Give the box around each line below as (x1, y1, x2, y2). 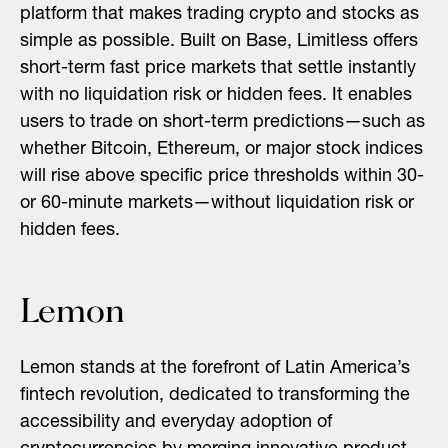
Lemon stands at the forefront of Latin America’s (20, 359, 410, 378)
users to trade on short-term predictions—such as (20, 113, 425, 132)
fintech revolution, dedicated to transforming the (20, 386, 410, 405)
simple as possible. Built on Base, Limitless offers (20, 32, 418, 51)
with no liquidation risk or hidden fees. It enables (20, 86, 412, 105)
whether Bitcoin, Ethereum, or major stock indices (20, 140, 423, 159)
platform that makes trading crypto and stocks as (20, 5, 419, 24)
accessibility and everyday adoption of (20, 413, 332, 432)
